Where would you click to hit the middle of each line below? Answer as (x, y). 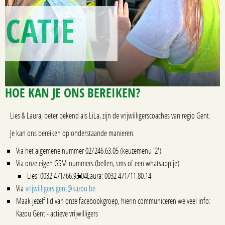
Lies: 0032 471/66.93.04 (57, 176)
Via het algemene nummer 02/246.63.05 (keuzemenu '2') (89, 150)
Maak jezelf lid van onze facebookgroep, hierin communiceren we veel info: (113, 201)
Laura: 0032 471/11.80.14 (119, 176)
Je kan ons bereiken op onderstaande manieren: (72, 133)
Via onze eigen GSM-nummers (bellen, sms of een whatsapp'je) (98, 163)
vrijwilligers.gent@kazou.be (61, 188)
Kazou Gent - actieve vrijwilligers (57, 213)
